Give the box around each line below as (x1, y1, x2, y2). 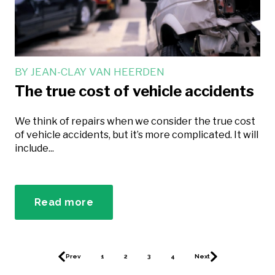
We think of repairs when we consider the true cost (15, 115, 255, 128)
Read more (34, 196, 94, 208)
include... (15, 142, 54, 155)
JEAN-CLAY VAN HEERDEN (31, 65, 165, 78)
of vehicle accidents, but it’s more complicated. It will (15, 129, 258, 141)
